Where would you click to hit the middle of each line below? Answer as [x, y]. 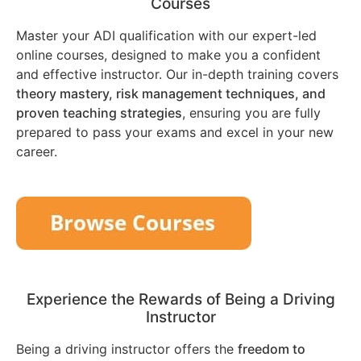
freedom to [272, 349]
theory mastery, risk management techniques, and [171, 93]
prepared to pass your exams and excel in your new [175, 132]
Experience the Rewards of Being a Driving [180, 299]
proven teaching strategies [99, 112]
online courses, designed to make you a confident [168, 54]
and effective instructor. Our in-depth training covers [177, 74]
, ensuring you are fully [251, 112]
